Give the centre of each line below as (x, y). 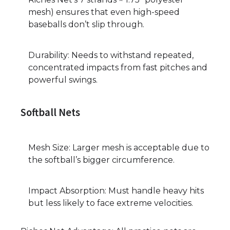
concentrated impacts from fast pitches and (118, 67)
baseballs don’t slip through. (86, 24)
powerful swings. (63, 80)
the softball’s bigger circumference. (101, 160)
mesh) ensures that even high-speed (104, 12)
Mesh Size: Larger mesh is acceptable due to (119, 148)
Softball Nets (50, 112)
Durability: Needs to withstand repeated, (111, 55)
